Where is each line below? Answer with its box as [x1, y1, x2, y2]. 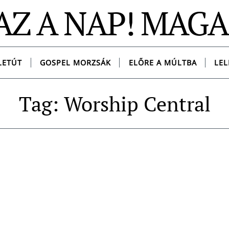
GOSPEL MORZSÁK [39, 58, 111, 68]
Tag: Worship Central [18, 90, 211, 118]
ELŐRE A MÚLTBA [128, 58, 197, 68]
